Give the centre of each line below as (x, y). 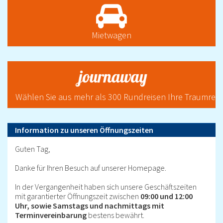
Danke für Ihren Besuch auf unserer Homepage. (91, 168)
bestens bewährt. (115, 215)
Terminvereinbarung (51, 215)
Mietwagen (111, 35)
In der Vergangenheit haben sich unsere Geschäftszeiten (106, 187)
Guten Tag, (33, 149)
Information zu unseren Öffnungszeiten (84, 130)
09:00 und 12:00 (167, 196)
